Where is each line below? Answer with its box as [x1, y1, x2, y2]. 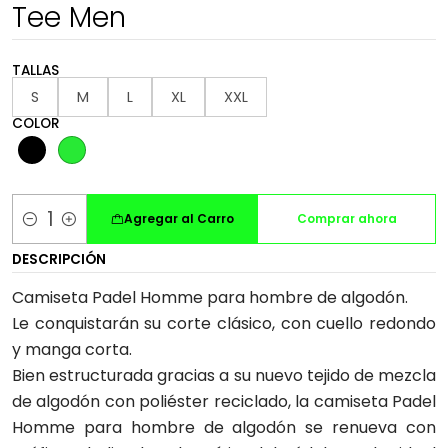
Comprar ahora [296, 210, 397, 227]
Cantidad [12, 220, 81, 241]
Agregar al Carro [123, 210, 234, 227]
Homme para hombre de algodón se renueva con [12, 416, 436, 439]
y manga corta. [12, 338, 132, 361]
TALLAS [12, 61, 59, 80]
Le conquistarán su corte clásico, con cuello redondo [12, 312, 436, 335]
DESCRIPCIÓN [12, 250, 106, 269]
